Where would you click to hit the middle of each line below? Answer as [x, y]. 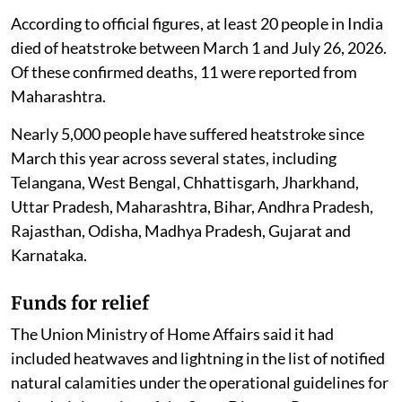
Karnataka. [49, 255]
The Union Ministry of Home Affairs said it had [172, 334]
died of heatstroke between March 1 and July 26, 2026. [199, 48]
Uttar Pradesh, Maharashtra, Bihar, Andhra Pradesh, [192, 207]
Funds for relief [80, 303]
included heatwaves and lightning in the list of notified [198, 358]
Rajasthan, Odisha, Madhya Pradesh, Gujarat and [181, 231]
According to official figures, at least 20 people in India [197, 24]
